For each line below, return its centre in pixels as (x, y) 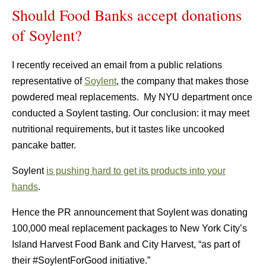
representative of (48, 81)
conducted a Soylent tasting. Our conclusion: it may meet (131, 113)
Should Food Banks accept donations (127, 15)
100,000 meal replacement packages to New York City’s (129, 229)
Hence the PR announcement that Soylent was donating (130, 213)
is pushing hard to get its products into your (136, 171)
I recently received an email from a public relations (117, 65)
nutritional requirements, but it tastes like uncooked (118, 129)
